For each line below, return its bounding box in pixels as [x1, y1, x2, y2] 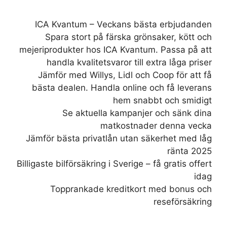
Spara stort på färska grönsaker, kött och [45, 31, 212, 42]
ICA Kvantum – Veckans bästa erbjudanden [35, 19, 212, 29]
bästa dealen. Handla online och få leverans [32, 82, 212, 93]
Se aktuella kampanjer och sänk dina [62, 107, 212, 118]
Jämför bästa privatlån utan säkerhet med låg [26, 133, 212, 143]
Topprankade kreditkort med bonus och [50, 183, 212, 194]
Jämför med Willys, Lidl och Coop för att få [38, 69, 212, 80]
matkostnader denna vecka [100, 120, 212, 131]
